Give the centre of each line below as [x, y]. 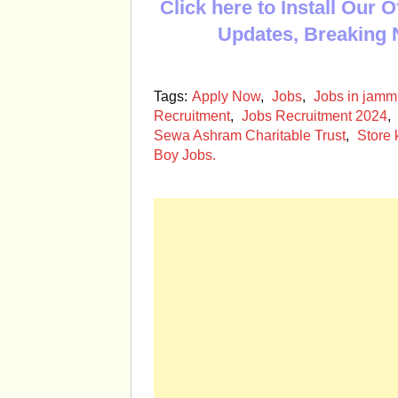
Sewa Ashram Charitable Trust [250, 135]
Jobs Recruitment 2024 [314, 116]
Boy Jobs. [185, 155]
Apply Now [226, 96]
